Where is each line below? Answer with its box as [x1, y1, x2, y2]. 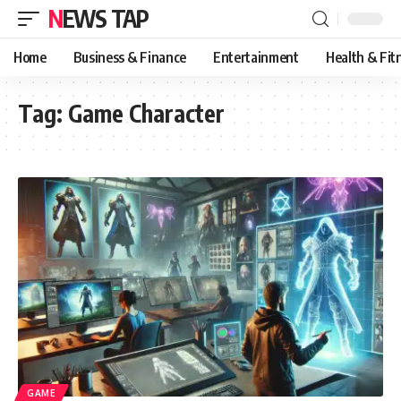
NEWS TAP [62, 4, 149, 33]
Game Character [68, 98, 225, 128]
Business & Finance [73, 48, 186, 66]
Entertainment [212, 48, 299, 66]
